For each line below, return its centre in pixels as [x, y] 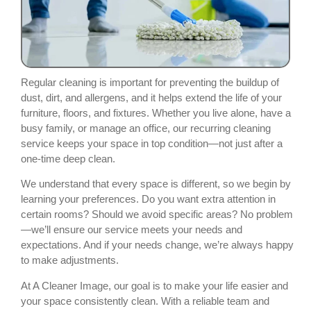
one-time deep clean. [68, 158]
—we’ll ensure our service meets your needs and [132, 230]
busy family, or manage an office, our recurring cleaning [146, 128]
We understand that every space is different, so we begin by [156, 184]
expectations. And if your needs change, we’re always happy [157, 245]
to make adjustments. [70, 260]
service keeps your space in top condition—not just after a [152, 143]
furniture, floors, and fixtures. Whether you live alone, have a [156, 112]
